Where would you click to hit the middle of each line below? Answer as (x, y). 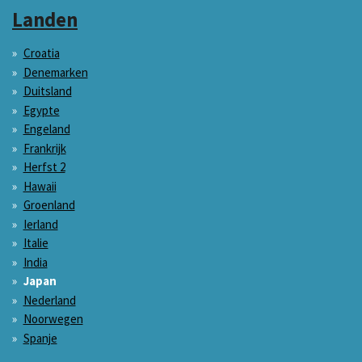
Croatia (41, 53)
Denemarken (55, 72)
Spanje (40, 338)
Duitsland (47, 91)
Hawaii (40, 186)
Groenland (49, 205)
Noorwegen (53, 319)
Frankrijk (44, 148)
